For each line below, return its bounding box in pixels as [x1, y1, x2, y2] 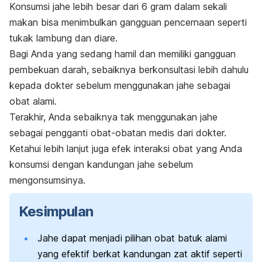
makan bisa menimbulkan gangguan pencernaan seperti [9, 16, 247, 29]
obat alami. [9, 95, 57, 108]
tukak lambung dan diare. [9, 32, 118, 44]
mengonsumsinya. [9, 174, 85, 187]
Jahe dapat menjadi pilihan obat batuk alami [37, 232, 227, 244]
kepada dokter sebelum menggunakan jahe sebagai [9, 80, 230, 92]
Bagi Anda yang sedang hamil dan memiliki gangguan [9, 48, 236, 60]
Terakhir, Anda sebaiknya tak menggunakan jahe [9, 111, 218, 123]
